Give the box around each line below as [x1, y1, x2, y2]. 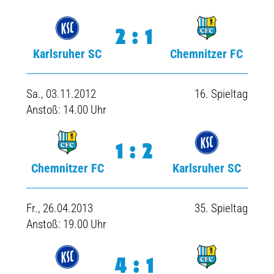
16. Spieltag [194, 87, 248, 101]
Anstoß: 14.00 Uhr [26, 103, 106, 117]
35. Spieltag [194, 201, 248, 215]
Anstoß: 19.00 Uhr [26, 217, 106, 231]
